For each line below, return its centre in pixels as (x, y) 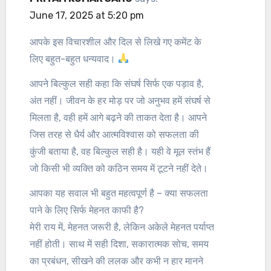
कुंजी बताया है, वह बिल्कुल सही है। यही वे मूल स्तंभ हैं (120, 151)
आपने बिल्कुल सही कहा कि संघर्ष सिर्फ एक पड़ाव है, (116, 83)
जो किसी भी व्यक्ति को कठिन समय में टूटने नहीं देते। (119, 168)
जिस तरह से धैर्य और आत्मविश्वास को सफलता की (114, 134)
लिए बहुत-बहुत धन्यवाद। (73, 59)
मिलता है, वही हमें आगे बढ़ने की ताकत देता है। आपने (118, 117)
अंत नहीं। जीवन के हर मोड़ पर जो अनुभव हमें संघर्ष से (120, 100)
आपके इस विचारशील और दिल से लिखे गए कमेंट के (115, 42)
